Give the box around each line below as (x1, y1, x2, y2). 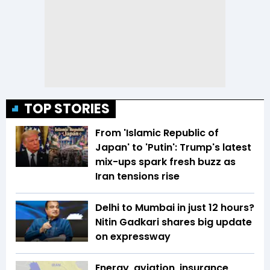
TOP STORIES (24, 99, 110, 119)
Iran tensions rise (95, 169, 180, 184)
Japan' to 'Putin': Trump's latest (95, 140, 251, 155)
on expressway (95, 230, 171, 244)
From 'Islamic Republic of (95, 126, 219, 140)
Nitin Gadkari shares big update (95, 215, 252, 230)
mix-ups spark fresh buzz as (95, 155, 236, 169)
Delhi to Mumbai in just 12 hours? (95, 201, 254, 215)
